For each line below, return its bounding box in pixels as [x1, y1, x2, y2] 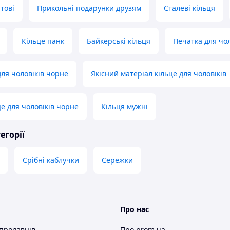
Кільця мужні [101, 102, 148, 112]
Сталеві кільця [164, 3, 215, 13]
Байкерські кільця [87, 36, 150, 46]
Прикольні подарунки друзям [37, 3, 141, 13]
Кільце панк [22, 36, 64, 46]
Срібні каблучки [23, 155, 79, 165]
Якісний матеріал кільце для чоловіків [91, 69, 226, 79]
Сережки [102, 155, 133, 165]
